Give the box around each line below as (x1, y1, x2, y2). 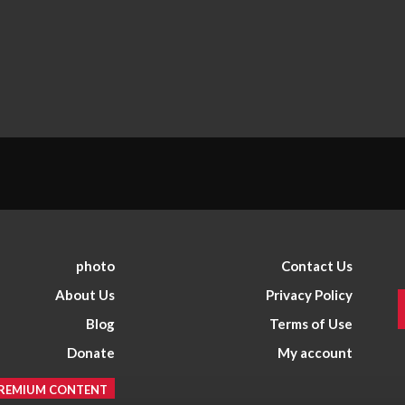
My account (277, 344, 353, 361)
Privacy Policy (265, 286, 353, 303)
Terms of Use (268, 315, 353, 332)
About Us (55, 286, 116, 303)
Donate (67, 344, 116, 361)
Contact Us (280, 257, 353, 274)
